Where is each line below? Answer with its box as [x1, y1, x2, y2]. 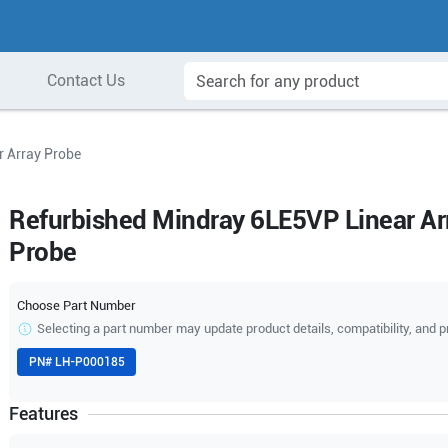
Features [9, 403, 79, 424]
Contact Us [46, 71, 125, 90]
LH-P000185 [54, 355, 125, 369]
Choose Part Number [17, 298, 137, 313]
